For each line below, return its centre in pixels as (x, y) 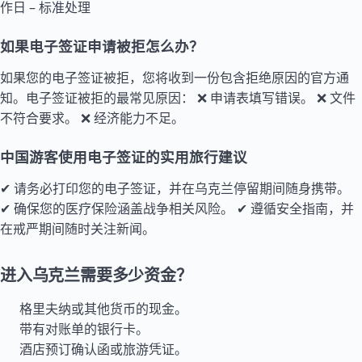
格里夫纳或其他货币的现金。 (103, 309)
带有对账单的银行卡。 (84, 329)
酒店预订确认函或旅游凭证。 (103, 349)
